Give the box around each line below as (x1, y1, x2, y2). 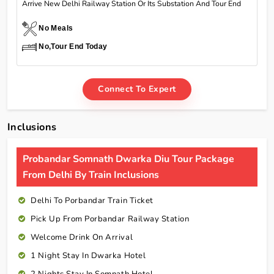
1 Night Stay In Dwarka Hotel (31, 250, 146, 261)
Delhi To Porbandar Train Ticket (31, 194, 154, 206)
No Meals (39, 23, 73, 32)
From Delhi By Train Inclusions (23, 168, 160, 182)
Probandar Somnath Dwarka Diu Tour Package (23, 152, 234, 166)
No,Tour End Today (39, 42, 108, 51)
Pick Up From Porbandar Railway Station (31, 213, 190, 224)
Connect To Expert (98, 83, 176, 95)
